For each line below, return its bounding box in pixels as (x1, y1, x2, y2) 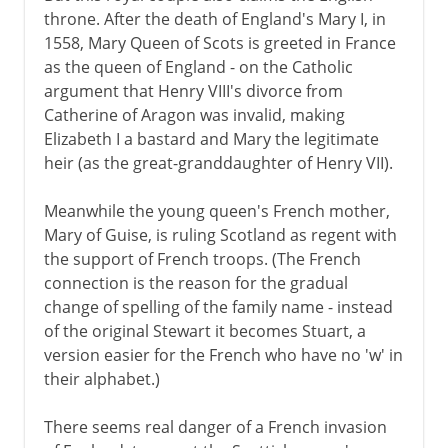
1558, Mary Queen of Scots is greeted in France (43, 31, 396, 54)
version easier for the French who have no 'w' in (43, 343, 403, 366)
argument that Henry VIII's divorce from (43, 79, 343, 102)
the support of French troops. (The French (43, 247, 361, 270)
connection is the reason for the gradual (43, 271, 348, 294)
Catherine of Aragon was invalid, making (43, 103, 345, 126)
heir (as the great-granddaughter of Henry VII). (43, 151, 393, 174)
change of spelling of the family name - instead (43, 295, 393, 318)
